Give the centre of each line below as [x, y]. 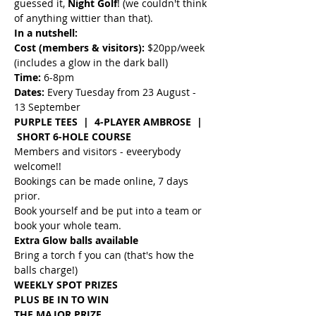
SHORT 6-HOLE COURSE [73, 136]
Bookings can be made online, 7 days [103, 181]
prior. [27, 196]
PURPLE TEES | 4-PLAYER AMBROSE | [110, 122]
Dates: [31, 92]
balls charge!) [46, 270]
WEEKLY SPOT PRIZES [66, 285]
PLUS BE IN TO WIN [61, 299]
